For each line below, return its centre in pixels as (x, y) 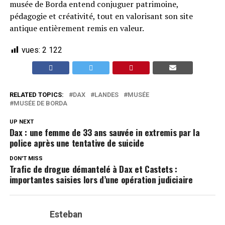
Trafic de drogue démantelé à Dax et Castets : (93, 169)
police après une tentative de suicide (77, 143)
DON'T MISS (26, 158)
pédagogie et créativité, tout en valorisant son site (101, 16)
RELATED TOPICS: (36, 95)
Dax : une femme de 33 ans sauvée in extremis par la (104, 132)
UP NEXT (21, 122)
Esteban (66, 214)
